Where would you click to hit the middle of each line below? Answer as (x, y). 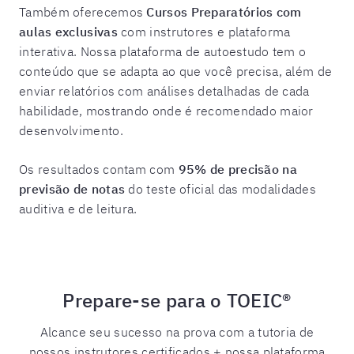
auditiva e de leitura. (82, 209)
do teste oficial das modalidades (221, 189)
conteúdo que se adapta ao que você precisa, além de (176, 71)
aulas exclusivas (70, 32)
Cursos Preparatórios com (224, 12)
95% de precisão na (237, 169)
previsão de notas (72, 189)
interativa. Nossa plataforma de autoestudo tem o (163, 51)
